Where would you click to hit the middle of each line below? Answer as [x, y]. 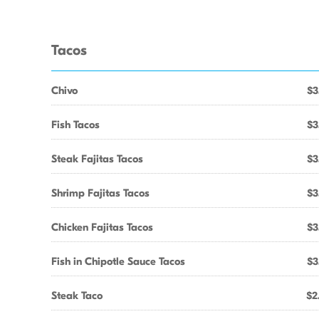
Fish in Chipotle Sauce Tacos [118, 261]
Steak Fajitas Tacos [97, 159]
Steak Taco [77, 296]
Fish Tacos [75, 125]
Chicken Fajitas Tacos [102, 227]
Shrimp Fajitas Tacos [100, 193]
